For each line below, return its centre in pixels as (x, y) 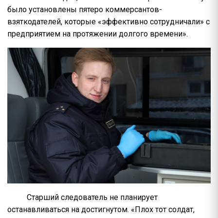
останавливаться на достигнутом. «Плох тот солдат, (101, 210)
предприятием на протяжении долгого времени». (98, 34)
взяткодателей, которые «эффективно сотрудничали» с (109, 22)
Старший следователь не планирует (92, 198)
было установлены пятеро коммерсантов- (85, 10)
